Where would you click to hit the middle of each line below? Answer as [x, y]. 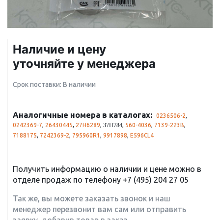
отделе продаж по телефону [68, 180]
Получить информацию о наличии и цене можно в [107, 169]
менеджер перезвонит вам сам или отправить [99, 209]
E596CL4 [142, 135]
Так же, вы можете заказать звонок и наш [92, 198]
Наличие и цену [59, 49]
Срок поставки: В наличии [54, 84]
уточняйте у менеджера [84, 64]
